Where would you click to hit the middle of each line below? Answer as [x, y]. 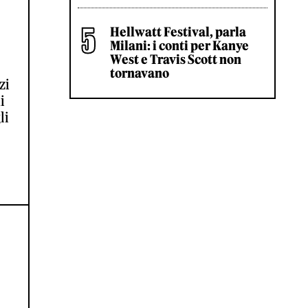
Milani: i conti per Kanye [179, 46]
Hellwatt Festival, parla [178, 32]
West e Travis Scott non [176, 59]
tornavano [140, 73]
